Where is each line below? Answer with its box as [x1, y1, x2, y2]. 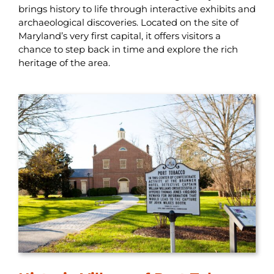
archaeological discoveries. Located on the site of [18, 16, 239, 28]
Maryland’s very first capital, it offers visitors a [18, 29, 221, 42]
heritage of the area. [18, 56, 110, 68]
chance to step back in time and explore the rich [18, 43, 238, 55]
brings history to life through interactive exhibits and [18, 2, 256, 15]
